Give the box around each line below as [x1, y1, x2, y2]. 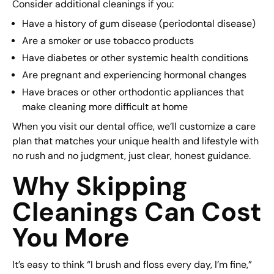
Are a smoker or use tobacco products [21, 35, 194, 47]
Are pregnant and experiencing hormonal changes [21, 69, 246, 81]
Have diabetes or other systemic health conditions [21, 52, 248, 64]
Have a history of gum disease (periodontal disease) [21, 18, 256, 30]
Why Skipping [12, 169, 187, 203]
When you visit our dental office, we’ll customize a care [12, 120, 256, 133]
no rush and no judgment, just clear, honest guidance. [12, 150, 251, 162]
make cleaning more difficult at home [21, 101, 188, 113]
